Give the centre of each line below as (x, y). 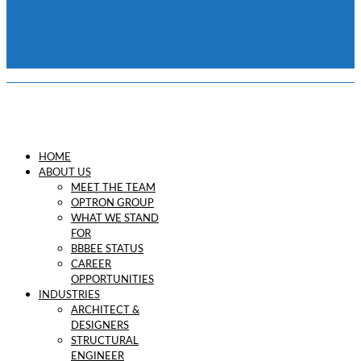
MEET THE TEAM (113, 189)
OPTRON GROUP (112, 204)
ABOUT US (65, 173)
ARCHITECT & (105, 311)
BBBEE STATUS (107, 250)
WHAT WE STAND (115, 219)
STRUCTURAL (105, 342)
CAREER (91, 265)
